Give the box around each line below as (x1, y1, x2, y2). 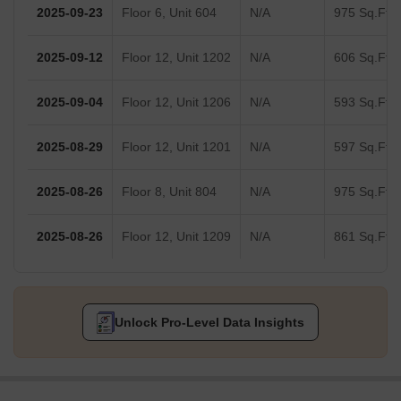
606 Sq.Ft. (334, 50, 393, 65)
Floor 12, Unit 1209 (122, 229, 231, 244)
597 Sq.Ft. (334, 140, 393, 155)
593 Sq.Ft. (334, 95, 393, 110)
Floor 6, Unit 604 (122, 5, 217, 21)
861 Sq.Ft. (334, 229, 393, 244)
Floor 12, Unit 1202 (122, 50, 231, 65)
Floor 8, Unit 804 (122, 184, 217, 200)
